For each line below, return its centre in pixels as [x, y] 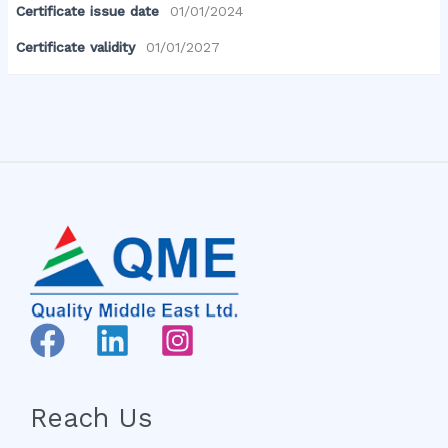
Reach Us [91, 417]
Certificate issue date [88, 11]
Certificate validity [76, 47]
